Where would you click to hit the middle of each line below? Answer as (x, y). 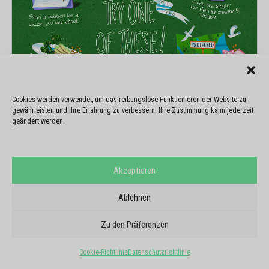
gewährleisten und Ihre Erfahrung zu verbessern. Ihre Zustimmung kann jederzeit (133, 110)
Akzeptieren (134, 170)
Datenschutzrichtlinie (159, 252)
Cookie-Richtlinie (103, 252)
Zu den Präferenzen (134, 224)
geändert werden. (38, 121)
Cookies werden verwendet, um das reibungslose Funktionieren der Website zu (129, 100)
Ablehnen (134, 197)
